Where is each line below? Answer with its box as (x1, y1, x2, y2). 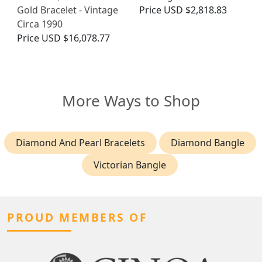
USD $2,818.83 (164, 3, 227, 16)
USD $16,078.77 (42, 31, 110, 44)
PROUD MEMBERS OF (7, 209, 147, 225)
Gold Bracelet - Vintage (17, 3, 118, 16)
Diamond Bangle (170, 136, 244, 149)
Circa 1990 (17, 17, 63, 30)
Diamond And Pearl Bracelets (15, 136, 145, 149)
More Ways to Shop (62, 89, 200, 111)
